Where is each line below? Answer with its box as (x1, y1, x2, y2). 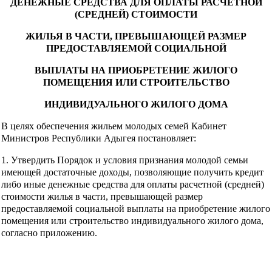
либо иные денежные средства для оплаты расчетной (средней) (1, 178, 264, 189)
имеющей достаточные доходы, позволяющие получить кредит (1, 166, 263, 177)
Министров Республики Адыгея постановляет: (1, 132, 196, 143)
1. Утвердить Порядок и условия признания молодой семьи (1, 154, 248, 165)
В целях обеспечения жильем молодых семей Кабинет (1, 120, 226, 131)
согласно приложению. (1, 227, 97, 238)
